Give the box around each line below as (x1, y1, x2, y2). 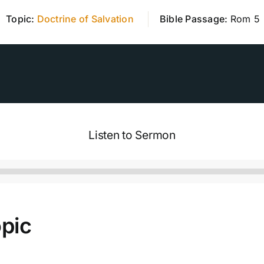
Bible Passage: (160, 12, 230, 25)
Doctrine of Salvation (37, 12, 134, 25)
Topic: (6, 12, 37, 25)
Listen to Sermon (88, 127, 176, 142)
